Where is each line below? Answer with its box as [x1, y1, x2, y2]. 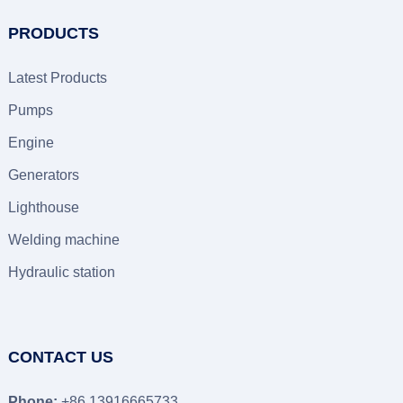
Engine [7, 135, 54, 150]
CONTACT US [7, 348, 113, 366]
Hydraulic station [7, 264, 115, 280]
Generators [7, 167, 79, 183]
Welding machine [7, 232, 120, 247]
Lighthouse [7, 200, 79, 215]
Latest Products [7, 70, 107, 85]
